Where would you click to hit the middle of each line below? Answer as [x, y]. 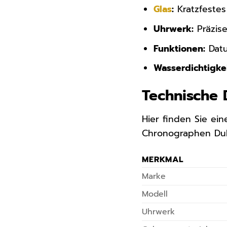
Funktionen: [180, 48]
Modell [155, 194]
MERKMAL [163, 159]
